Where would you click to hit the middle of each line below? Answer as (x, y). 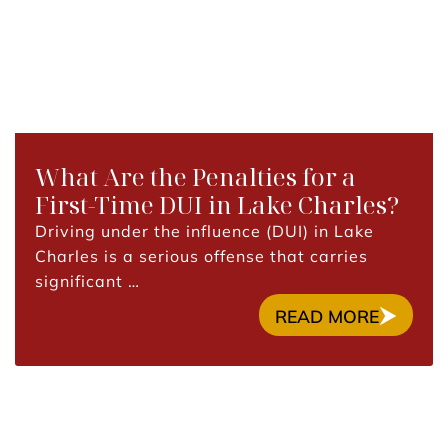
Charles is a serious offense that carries (201, 256)
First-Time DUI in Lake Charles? (217, 204)
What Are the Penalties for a (195, 176)
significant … (87, 281)
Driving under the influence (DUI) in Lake (204, 231)
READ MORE (327, 316)
